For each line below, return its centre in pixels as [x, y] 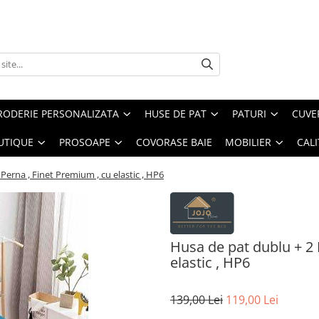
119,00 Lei [252, 299]
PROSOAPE [85, 142]
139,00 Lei [197, 299]
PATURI [249, 114]
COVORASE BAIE [174, 142]
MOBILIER [248, 142]
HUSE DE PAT [176, 114]
